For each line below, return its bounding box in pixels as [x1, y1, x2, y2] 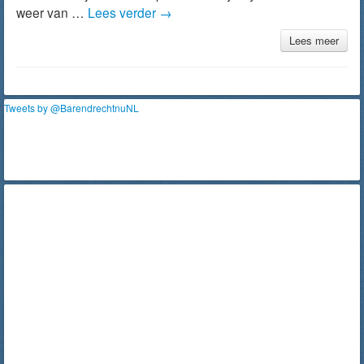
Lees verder [88, 3, 159, 21]
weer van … [16, 3, 88, 21]
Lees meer [289, 32, 339, 48]
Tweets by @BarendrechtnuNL [4, 101, 139, 115]
